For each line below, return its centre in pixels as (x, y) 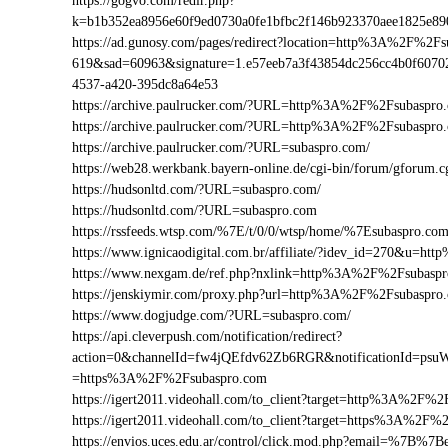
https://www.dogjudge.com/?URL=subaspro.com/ (211, 315)
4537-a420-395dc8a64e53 (145, 84)
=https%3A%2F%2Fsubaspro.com (169, 378)
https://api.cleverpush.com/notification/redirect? (207, 336)
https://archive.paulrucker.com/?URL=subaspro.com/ (221, 147)
